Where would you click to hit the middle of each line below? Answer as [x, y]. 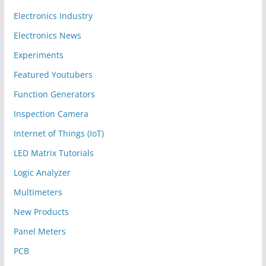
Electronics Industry [53, 15]
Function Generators [54, 94]
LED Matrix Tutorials [53, 153]
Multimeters [38, 192]
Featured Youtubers [53, 74]
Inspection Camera [51, 113]
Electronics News [47, 35]
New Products [41, 211]
